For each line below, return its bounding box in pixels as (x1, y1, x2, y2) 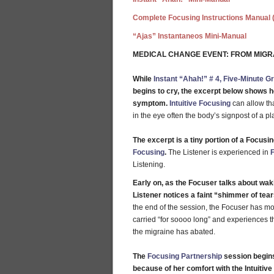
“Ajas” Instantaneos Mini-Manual (133, 32, 246, 40)
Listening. (133, 160, 165, 169)
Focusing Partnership (147, 252, 224, 261)
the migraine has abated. (133, 228, 215, 236)
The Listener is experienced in (166, 148, 270, 157)
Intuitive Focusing (169, 99, 231, 108)
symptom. (133, 99, 168, 108)
